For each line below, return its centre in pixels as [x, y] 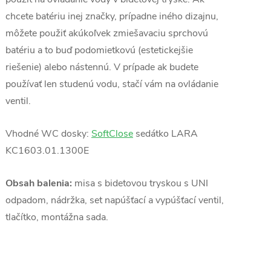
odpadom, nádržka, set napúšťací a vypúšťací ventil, [115, 200]
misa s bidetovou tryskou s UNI [140, 183]
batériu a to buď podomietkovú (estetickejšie [99, 50]
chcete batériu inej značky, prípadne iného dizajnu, [112, 16]
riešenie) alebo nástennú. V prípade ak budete [102, 67]
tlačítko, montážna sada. [57, 217]
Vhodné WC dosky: [48, 134]
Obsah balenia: [39, 183]
